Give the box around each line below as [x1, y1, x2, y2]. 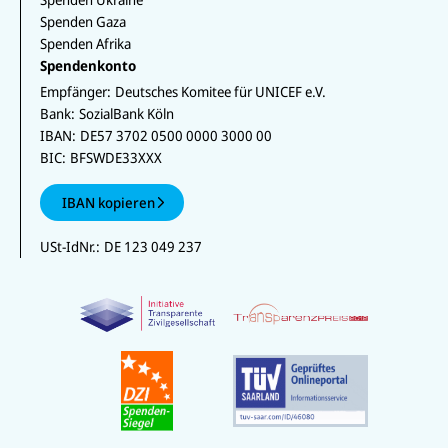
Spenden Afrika [39, 33, 131, 53]
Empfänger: [39, 82, 111, 102]
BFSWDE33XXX [69, 148, 162, 168]
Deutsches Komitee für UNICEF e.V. [114, 82, 326, 102]
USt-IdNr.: [39, 237, 100, 257]
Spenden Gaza [39, 11, 126, 31]
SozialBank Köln [78, 104, 174, 124]
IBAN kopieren [61, 192, 155, 212]
